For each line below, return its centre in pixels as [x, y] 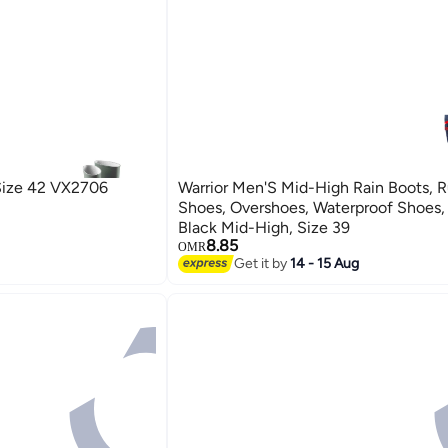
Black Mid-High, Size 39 [263, 227]
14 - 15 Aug [324, 264]
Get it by [261, 264]
